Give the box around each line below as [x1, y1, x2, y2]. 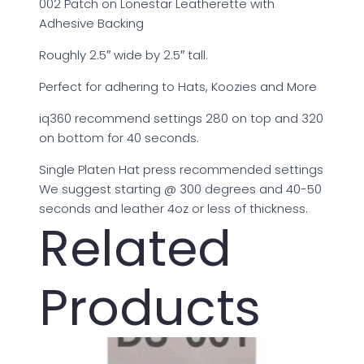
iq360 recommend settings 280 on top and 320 [39, 109, 323, 127]
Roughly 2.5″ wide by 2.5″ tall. [39, 45, 208, 63]
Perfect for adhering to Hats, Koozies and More [39, 77, 317, 95]
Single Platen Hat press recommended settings [39, 160, 323, 178]
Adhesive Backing [39, 14, 144, 32]
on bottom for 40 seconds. [39, 128, 199, 146]
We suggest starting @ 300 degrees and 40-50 [39, 180, 322, 197]
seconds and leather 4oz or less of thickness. [39, 199, 308, 217]
